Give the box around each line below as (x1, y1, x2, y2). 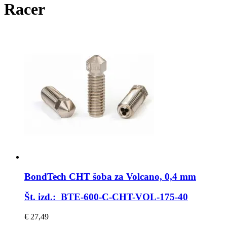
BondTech (24, 171, 66, 182)
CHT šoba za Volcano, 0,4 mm (66, 171, 196, 182)
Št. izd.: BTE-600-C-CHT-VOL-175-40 (24, 192, 188, 203)
